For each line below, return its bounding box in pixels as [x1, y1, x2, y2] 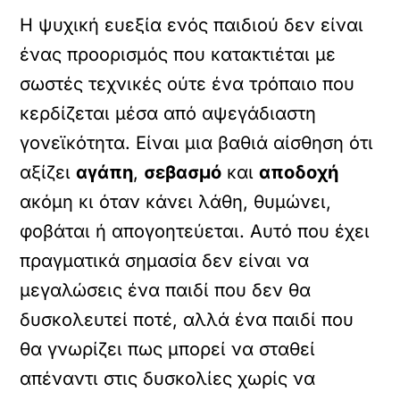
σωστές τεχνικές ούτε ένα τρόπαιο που [20, 73, 355, 95]
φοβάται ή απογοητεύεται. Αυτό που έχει [20, 221, 371, 242]
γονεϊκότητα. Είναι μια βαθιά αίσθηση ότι [20, 132, 374, 154]
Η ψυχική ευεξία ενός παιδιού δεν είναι [20, 14, 364, 36]
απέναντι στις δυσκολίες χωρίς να [20, 368, 316, 389]
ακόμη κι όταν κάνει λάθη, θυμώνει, [20, 191, 332, 212]
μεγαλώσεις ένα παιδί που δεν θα [20, 279, 312, 301]
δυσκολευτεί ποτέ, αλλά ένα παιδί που [20, 309, 354, 330]
